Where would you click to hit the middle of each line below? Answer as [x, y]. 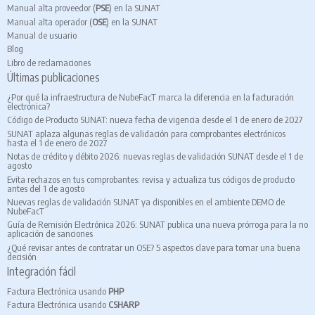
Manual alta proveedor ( [51, 8]
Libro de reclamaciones [49, 62]
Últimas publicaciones [53, 77]
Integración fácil [41, 271]
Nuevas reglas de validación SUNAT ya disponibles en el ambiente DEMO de [146, 201]
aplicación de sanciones [50, 234]
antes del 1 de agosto [46, 188]
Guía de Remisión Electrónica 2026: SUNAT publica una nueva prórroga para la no [157, 225]
